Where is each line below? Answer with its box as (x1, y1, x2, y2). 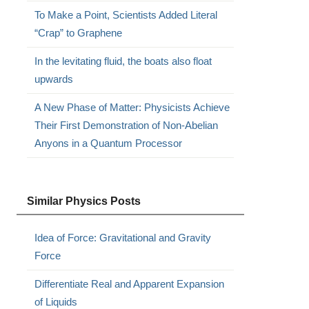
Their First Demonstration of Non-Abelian (34, 119, 218, 131)
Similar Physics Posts (26, 195, 141, 207)
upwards (34, 73, 73, 85)
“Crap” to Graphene (34, 27, 122, 39)
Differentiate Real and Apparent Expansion (34, 278, 224, 290)
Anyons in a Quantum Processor (34, 137, 182, 149)
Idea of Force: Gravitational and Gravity (34, 232, 211, 243)
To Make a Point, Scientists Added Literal (34, 9, 217, 21)
